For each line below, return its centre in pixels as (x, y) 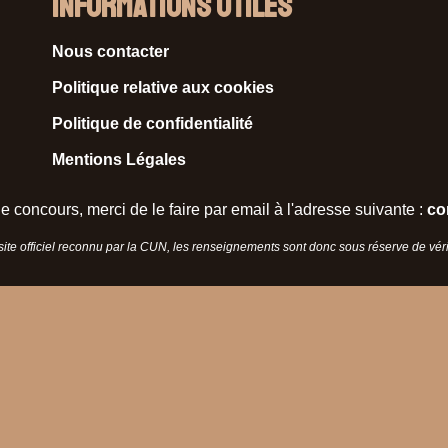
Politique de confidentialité (152, 124)
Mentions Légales (118, 160)
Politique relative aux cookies (162, 88)
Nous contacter (110, 52)
